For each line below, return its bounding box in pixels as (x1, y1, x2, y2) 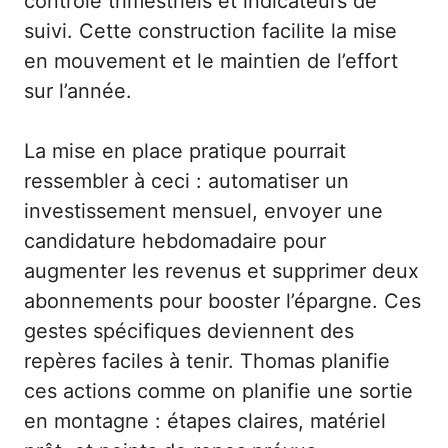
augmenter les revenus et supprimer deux (24, 259, 419, 284)
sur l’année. (24, 79, 132, 104)
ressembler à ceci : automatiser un (24, 169, 349, 194)
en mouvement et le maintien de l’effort (24, 49, 398, 74)
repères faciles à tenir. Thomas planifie (24, 349, 390, 374)
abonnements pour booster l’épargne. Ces (24, 289, 421, 314)
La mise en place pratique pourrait (24, 139, 346, 164)
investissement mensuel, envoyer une (24, 199, 383, 224)
